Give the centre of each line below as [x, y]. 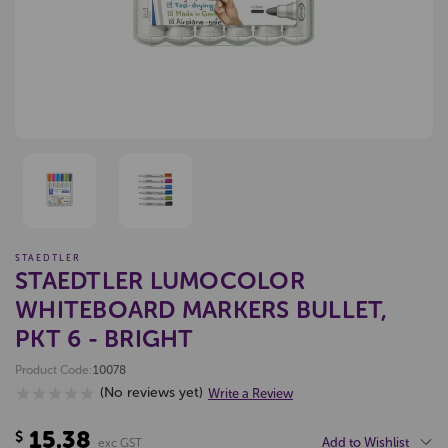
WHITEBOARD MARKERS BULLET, [201, 309]
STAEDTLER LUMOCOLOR [160, 280]
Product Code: [53, 370]
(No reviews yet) [151, 392]
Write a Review [250, 393]
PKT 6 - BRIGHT [104, 338]
